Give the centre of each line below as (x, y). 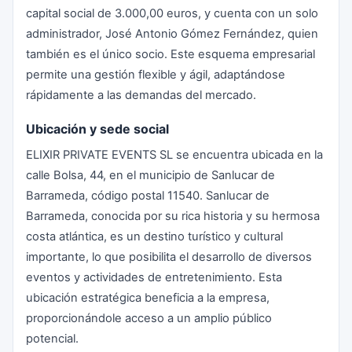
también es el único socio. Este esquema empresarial (170, 54)
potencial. (52, 339)
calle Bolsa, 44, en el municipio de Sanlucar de (150, 175)
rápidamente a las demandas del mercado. (141, 95)
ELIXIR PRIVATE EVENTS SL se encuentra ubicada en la (174, 155)
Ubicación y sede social (97, 129)
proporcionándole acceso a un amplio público (149, 318)
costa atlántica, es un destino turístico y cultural (154, 236)
